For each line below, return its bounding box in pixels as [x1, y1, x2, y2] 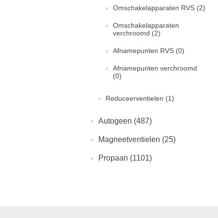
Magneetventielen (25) [98, 135, 176, 144]
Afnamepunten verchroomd [113, 64, 197, 72]
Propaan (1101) [98, 154, 152, 162]
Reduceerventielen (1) [106, 94, 174, 102]
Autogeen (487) [98, 117, 152, 125]
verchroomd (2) [113, 29, 161, 37]
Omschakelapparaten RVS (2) [113, 4, 205, 12]
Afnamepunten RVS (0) [113, 47, 184, 54]
